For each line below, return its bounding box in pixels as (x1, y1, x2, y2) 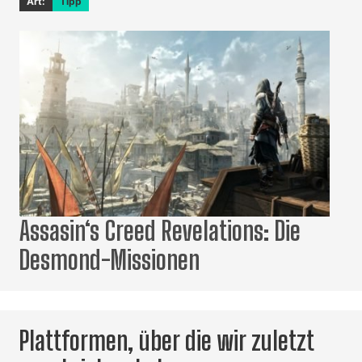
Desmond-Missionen (19, 245, 200, 276)
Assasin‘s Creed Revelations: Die (19, 216, 301, 247)
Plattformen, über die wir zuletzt (19, 326, 314, 357)
